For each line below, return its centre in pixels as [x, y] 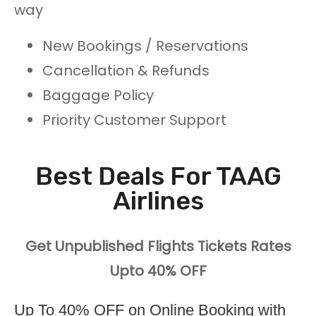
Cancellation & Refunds [126, 71]
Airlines [158, 201]
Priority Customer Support [134, 120]
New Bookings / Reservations [145, 46]
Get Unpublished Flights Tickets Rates [158, 247]
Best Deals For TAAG [158, 176]
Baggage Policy [98, 96]
